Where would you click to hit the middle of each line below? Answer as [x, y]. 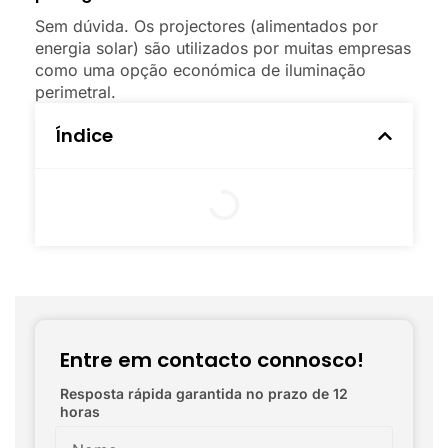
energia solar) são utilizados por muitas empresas [223, 48]
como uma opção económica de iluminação [200, 70]
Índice [84, 136]
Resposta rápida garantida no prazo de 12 [204, 394]
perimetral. [75, 92]
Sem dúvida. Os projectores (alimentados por [206, 26]
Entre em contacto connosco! [212, 360]
